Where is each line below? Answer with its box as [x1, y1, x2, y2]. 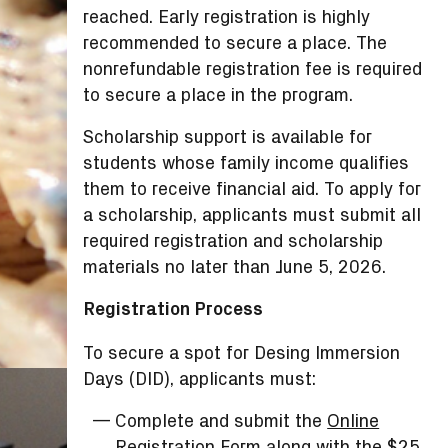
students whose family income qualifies [83, 152, 410, 174]
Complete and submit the [115, 410, 328, 432]
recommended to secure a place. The [83, 32, 388, 54]
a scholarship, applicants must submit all [83, 204, 422, 226]
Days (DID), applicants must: [83, 368, 317, 390]
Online [327, 410, 380, 432]
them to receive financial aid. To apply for [83, 178, 422, 200]
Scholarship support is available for [83, 126, 373, 148]
